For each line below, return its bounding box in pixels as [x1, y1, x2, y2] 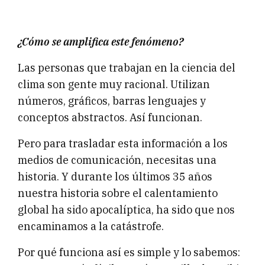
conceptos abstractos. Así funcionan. [18, 111, 202, 125]
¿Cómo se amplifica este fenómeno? [18, 35, 183, 49]
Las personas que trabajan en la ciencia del [18, 61, 235, 75]
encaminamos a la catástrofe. [18, 219, 164, 234]
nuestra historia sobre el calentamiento [18, 186, 218, 201]
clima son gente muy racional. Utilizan [18, 77, 210, 92]
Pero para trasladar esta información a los [18, 137, 228, 151]
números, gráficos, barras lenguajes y [18, 94, 206, 108]
